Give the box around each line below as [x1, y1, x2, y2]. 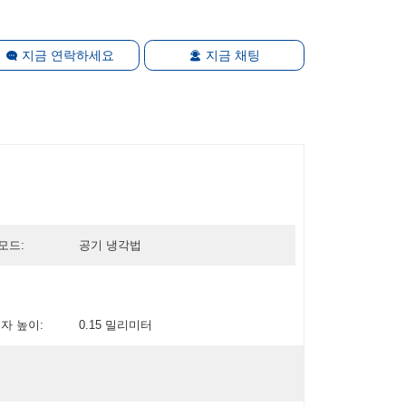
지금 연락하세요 [21, 47, 114, 63]
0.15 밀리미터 [78, 317, 152, 332]
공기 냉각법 [78, 237, 141, 252]
